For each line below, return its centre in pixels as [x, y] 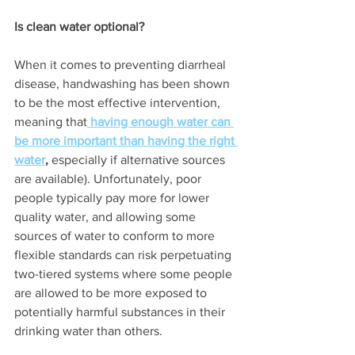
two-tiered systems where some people [125, 273]
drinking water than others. [90, 330]
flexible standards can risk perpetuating [124, 254]
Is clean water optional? [81, 26]
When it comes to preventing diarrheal [122, 64]
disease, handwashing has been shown [124, 83]
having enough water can [162, 121]
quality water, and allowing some [107, 216]
